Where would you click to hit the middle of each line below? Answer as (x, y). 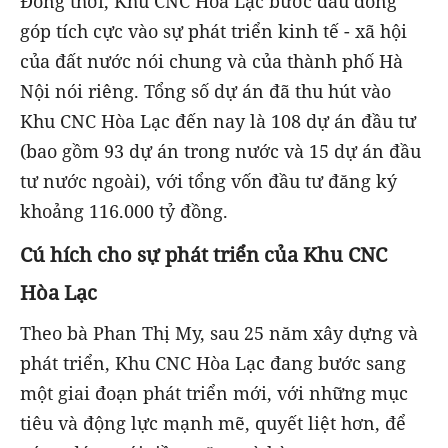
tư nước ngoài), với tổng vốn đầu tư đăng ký (208, 180)
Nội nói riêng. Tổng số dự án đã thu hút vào (205, 90)
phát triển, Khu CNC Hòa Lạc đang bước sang (213, 362)
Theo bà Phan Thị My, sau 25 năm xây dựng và (219, 332)
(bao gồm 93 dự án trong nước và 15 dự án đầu (220, 150)
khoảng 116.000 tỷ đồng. (124, 210)
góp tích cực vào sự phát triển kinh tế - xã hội (213, 30)
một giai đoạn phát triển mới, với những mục (214, 392)
